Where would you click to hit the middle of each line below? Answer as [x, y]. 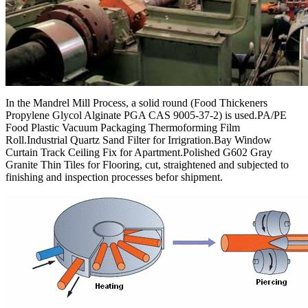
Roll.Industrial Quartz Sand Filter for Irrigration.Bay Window [139, 140]
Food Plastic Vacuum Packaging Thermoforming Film [123, 128]
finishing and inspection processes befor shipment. [114, 177]
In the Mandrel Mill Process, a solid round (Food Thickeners [136, 103]
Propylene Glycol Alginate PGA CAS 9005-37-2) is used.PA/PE [146, 115]
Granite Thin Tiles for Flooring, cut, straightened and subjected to [147, 165]
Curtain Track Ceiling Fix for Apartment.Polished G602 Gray [139, 153]
